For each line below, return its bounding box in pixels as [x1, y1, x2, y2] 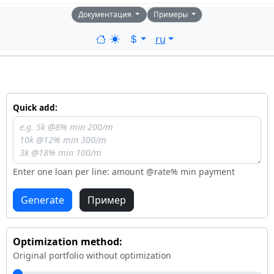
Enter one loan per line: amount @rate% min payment [13, 165, 235, 177]
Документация [78, 9, 134, 20]
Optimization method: [13, 234, 122, 248]
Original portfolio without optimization [13, 249, 171, 261]
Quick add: [13, 102, 57, 113]
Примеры [153, 9, 190, 20]
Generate [21, 193, 64, 207]
